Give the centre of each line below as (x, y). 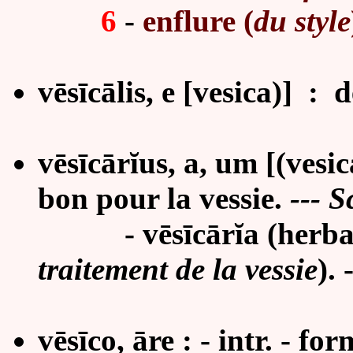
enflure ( (198, 21)
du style (302, 21)
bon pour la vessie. (164, 198)
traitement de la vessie (178, 269)
